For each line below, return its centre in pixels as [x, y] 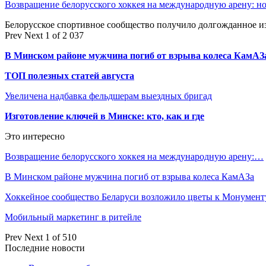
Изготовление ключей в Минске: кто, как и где [104, 116]
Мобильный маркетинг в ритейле [73, 217]
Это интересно [35, 136]
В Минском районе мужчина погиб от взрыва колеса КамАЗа [129, 176]
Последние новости [45, 248]
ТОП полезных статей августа [69, 75]
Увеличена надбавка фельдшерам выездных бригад [108, 96]
